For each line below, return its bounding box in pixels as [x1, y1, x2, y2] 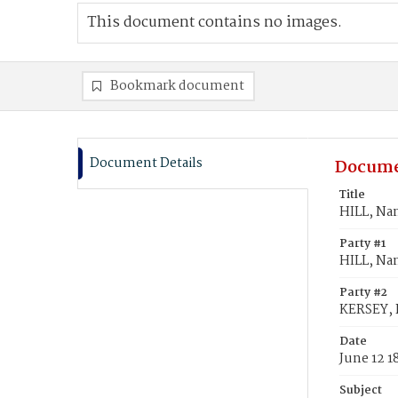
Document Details [90, 153, 203, 174]
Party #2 [339, 283, 387, 302]
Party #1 [339, 235, 386, 253]
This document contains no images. [87, 11, 342, 35]
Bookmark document [110, 76, 244, 97]
